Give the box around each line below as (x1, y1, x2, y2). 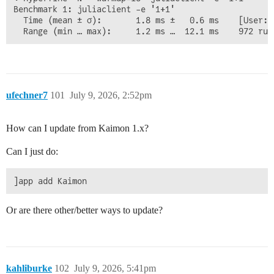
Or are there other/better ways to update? (6, 205, 163, 216)
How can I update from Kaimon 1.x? (6, 123, 149, 134)
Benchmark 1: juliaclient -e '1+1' (13, 4, 175, 15)
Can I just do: (6, 146, 58, 157)
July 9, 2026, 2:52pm (70, 90, 152, 101)
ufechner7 (6, 90, 48, 101)
